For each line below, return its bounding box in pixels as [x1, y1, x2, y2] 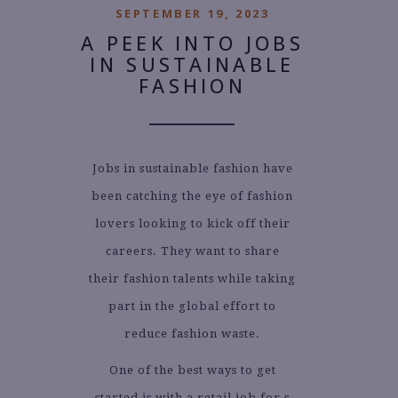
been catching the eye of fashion [92, 188, 293, 203]
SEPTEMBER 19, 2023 [115, 5, 270, 21]
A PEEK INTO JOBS [80, 30, 305, 56]
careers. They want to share [105, 243, 280, 258]
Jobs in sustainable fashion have [92, 161, 293, 175]
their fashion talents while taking [89, 271, 296, 285]
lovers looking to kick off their [94, 216, 291, 230]
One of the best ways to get [108, 362, 276, 377]
